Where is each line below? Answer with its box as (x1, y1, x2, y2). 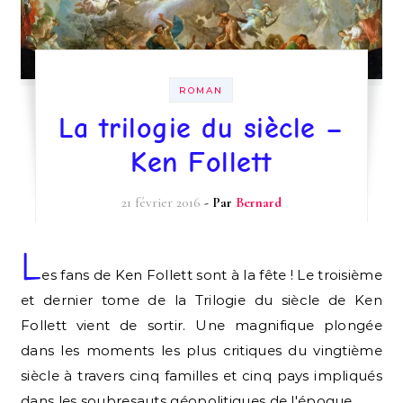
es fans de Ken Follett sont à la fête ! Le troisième (41, 266, 382, 284)
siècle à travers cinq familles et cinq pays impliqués (21, 367, 382, 385)
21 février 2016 (121, 194, 201, 211)
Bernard (235, 194, 282, 211)
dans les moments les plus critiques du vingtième (21, 342, 382, 360)
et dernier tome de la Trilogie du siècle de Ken (21, 291, 382, 309)
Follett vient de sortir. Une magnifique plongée (21, 317, 382, 335)
